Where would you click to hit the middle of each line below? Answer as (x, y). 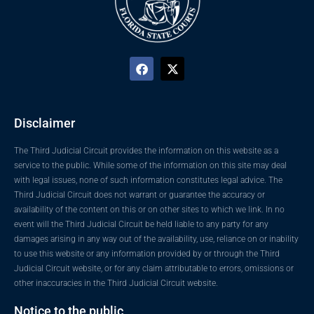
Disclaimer (45, 123)
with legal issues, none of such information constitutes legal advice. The (148, 180)
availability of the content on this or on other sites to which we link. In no (149, 209)
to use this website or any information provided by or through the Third (147, 253)
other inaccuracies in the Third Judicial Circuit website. (116, 283)
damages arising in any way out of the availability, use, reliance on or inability (156, 239)
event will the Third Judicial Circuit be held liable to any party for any (141, 224)
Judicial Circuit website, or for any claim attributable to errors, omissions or (154, 268)
